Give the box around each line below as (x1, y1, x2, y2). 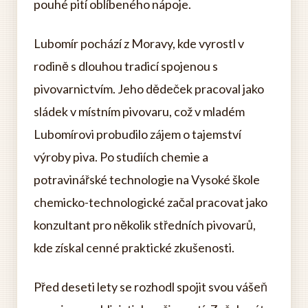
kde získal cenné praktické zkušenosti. (34, 240, 234, 256)
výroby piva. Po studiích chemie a (34, 149, 208, 165)
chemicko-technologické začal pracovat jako (34, 195, 267, 210)
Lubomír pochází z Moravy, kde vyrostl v (34, 36, 244, 52)
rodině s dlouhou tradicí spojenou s (34, 58, 218, 74)
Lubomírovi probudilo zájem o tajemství (34, 126, 241, 142)
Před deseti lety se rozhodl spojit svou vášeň (34, 279, 267, 295)
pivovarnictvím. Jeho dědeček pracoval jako (34, 81, 264, 97)
